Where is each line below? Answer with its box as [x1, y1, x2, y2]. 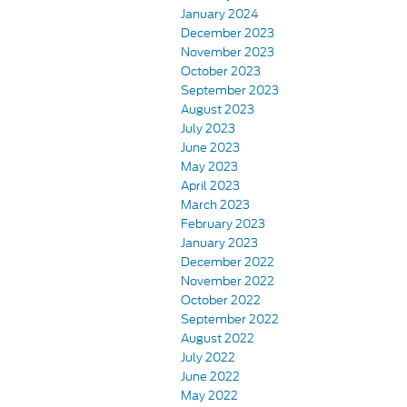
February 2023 [181, 214, 265, 233]
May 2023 [181, 157, 238, 175]
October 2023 [181, 62, 261, 80]
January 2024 [181, 5, 259, 23]
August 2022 [181, 329, 254, 347]
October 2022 [181, 291, 261, 309]
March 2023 [181, 195, 250, 213]
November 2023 [181, 43, 274, 61]
